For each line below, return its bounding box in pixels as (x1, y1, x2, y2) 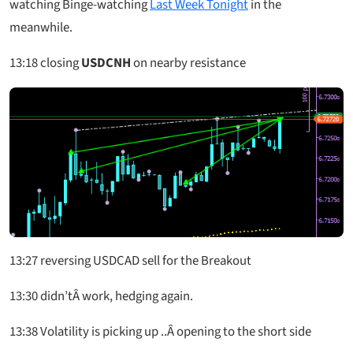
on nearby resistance (131, 53, 246, 72)
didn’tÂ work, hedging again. (38, 286, 193, 306)
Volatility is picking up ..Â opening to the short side (38, 321, 311, 341)
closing (38, 53, 81, 72)
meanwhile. (9, 17, 72, 37)
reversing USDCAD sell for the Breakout (38, 251, 251, 270)
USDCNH (81, 53, 131, 72)
